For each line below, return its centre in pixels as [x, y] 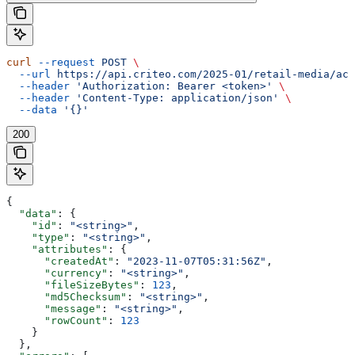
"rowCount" [57, 320]
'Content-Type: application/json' [174, 97]
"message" [54, 308]
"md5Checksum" [67, 296]
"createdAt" [60, 261]
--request [63, 62]
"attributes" [57, 249]
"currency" [57, 273]
